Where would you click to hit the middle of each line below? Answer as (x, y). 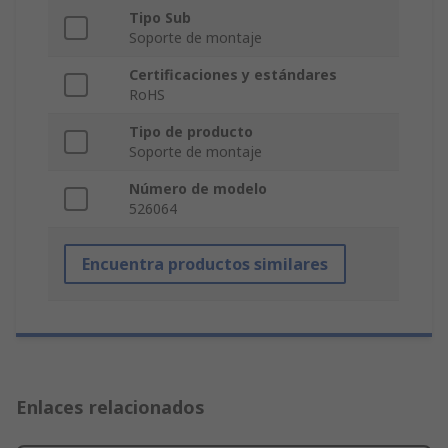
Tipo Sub (160, 18)
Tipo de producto (191, 132)
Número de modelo (198, 189)
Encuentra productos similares (205, 264)
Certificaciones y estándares (233, 75)
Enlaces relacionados (110, 407)
